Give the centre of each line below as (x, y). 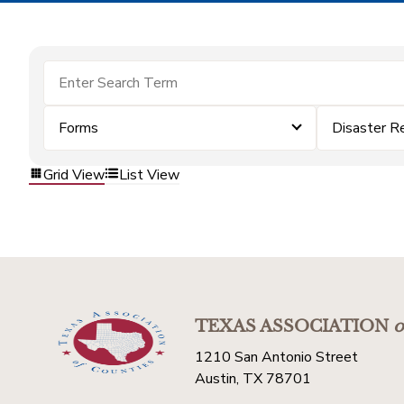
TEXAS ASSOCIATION (292, 326)
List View (149, 174)
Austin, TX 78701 (253, 379)
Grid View (74, 174)
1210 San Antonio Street (276, 357)
